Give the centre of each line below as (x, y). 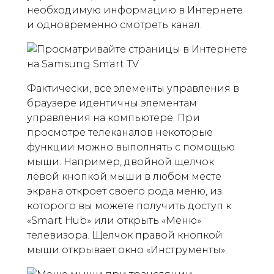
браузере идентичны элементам (112, 103)
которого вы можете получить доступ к (129, 206)
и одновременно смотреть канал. (114, 25)
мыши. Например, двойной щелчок (120, 162)
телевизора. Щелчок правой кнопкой (125, 235)
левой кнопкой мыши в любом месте (124, 176)
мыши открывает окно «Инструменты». (127, 250)
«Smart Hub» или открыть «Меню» (114, 220)
